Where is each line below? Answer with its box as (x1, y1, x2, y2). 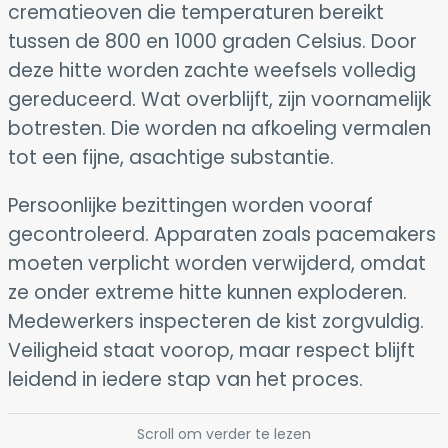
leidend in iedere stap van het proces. (8, 365, 363, 393)
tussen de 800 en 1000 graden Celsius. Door (8, 27, 417, 55)
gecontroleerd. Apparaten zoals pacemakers (8, 220, 436, 248)
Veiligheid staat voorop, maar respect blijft (8, 336, 415, 364)
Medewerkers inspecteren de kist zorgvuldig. (8, 307, 424, 335)
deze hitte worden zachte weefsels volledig (8, 56, 416, 84)
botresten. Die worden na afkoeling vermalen (8, 114, 431, 142)
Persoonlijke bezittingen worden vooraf (8, 191, 373, 219)
